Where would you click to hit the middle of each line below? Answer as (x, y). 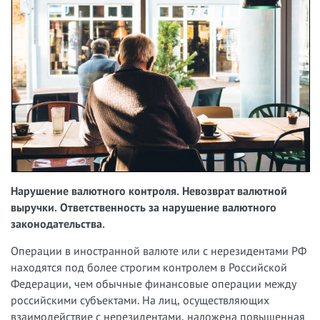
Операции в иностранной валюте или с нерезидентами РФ (159, 250)
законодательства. (58, 223)
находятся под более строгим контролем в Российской (149, 267)
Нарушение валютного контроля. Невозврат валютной (149, 190)
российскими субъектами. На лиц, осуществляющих (140, 300)
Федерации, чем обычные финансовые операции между (153, 283)
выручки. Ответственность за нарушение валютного (144, 207)
